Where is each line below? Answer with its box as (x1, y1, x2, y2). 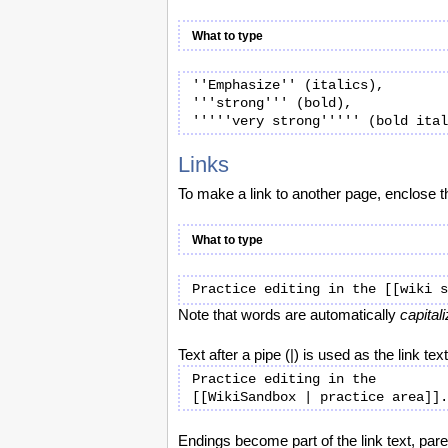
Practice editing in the (192, 371, 376, 387)
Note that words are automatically (178, 306, 400, 323)
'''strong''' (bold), (192, 95, 360, 111)
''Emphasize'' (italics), (192, 77, 384, 93)
